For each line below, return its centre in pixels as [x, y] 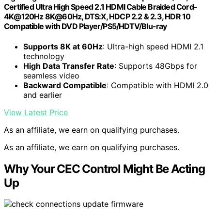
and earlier [43, 95]
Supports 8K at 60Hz [63, 46]
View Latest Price [36, 112]
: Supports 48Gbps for [156, 66]
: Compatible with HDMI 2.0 [157, 85]
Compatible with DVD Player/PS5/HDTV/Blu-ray [85, 26]
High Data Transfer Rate [69, 66]
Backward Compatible [65, 85]
